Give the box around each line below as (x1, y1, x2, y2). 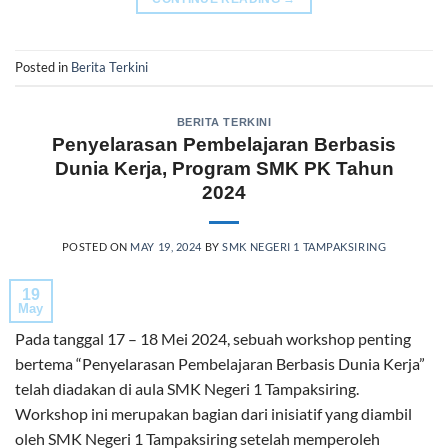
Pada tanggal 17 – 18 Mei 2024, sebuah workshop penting (15, 329, 411, 349)
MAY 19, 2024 (130, 240, 203, 254)
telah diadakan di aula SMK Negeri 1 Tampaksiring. (15, 379, 359, 399)
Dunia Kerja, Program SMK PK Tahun (54, 158, 394, 180)
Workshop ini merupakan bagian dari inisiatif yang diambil (15, 404, 412, 424)
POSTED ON (61, 240, 131, 254)
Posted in (15, 59, 71, 76)
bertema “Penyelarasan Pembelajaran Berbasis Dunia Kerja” (15, 354, 425, 374)
